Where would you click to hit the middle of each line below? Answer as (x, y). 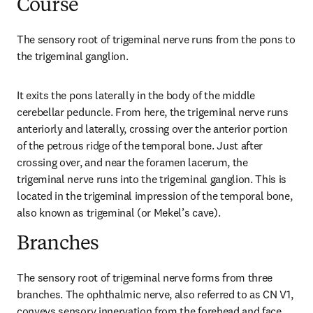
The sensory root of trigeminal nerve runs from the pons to (156, 39)
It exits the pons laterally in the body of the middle (136, 95)
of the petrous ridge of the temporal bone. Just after (140, 145)
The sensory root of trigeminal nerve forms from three (145, 277)
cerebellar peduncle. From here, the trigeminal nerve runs (153, 112)
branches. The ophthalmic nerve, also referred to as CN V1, (155, 294)
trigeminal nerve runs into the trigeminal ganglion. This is (152, 179)
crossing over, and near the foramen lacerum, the (132, 162)
